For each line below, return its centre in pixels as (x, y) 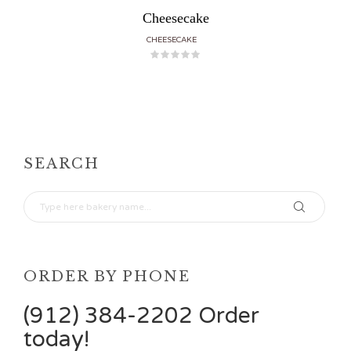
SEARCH (62, 164)
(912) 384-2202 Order (141, 316)
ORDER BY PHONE (107, 277)
